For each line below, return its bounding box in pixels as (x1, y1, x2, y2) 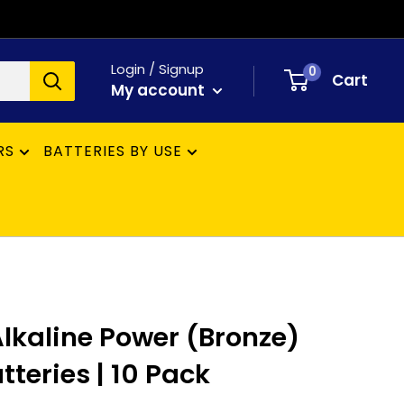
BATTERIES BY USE (43, 141, 182, 161)
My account (111, 79, 208, 101)
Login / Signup (111, 60, 204, 78)
